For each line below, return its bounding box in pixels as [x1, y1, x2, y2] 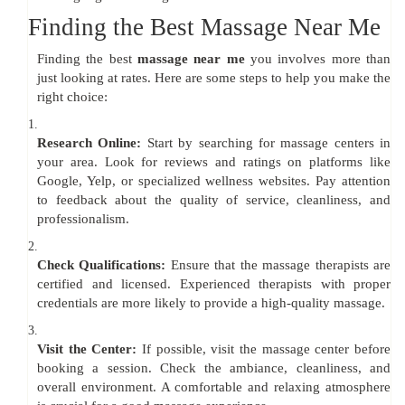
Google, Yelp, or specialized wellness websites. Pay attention [37, 174, 391, 189]
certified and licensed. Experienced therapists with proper [37, 277, 391, 292]
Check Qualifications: [37, 258, 171, 273]
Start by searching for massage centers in [146, 136, 391, 151]
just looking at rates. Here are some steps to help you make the [37, 71, 391, 86]
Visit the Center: [37, 342, 142, 357]
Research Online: [37, 136, 147, 151]
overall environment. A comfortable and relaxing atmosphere [37, 380, 391, 395]
